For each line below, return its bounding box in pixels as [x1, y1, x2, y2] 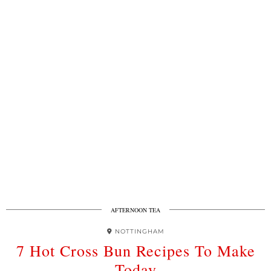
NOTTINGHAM [114, 227, 165, 235]
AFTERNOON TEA [111, 206, 160, 214]
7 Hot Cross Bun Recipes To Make [16, 240, 255, 261]
